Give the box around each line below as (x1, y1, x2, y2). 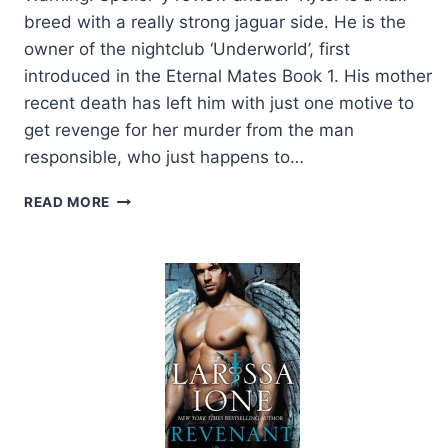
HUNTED (110, 232, 172, 249)
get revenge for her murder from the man (24, 120, 354, 141)
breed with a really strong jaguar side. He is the (24, 12, 406, 33)
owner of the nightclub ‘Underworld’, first (24, 39, 350, 60)
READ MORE (24, 194, 111, 211)
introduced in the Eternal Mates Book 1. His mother (24, 66, 432, 87)
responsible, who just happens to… (24, 147, 304, 168)
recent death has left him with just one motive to (24, 93, 414, 114)
